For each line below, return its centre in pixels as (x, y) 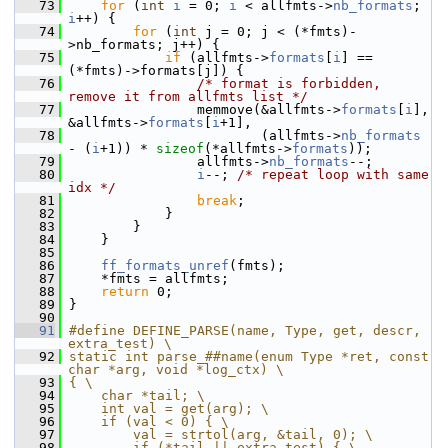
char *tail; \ (137, 395)
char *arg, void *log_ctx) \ (176, 369)
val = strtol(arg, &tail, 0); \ (221, 434)
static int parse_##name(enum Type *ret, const (249, 356)
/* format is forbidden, (289, 83)
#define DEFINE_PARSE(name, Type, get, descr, (245, 330)
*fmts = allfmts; (145, 278)
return (125, 291)
